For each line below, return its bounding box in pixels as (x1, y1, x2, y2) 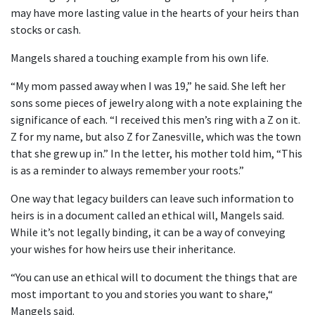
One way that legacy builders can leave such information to (11, 191, 294, 206)
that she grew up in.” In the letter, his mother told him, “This (11, 146, 302, 161)
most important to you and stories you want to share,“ (11, 287, 273, 302)
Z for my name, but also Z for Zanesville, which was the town (11, 129, 301, 144)
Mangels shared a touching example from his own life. (11, 51, 269, 65)
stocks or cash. (11, 22, 81, 37)
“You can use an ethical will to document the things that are (11, 270, 297, 285)
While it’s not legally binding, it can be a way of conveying (11, 225, 285, 240)
